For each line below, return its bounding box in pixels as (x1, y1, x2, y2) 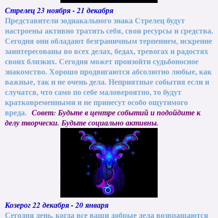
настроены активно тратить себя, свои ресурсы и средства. (5, 24, 213, 36)
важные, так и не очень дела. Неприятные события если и (5, 75, 209, 87)
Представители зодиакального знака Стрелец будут (5, 14, 185, 26)
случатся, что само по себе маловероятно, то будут (5, 86, 182, 97)
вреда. (5, 106, 29, 118)
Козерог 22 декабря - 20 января (5, 199, 109, 210)
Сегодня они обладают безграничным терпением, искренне (5, 35, 212, 46)
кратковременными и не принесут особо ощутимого (5, 96, 188, 108)
